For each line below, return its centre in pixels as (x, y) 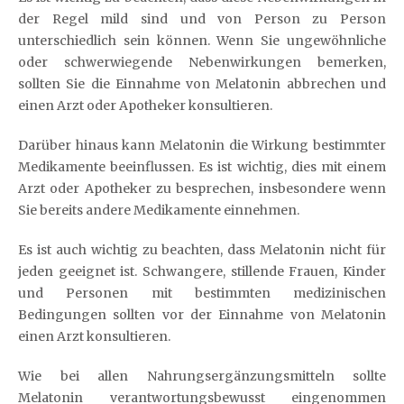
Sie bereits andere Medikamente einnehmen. (159, 210)
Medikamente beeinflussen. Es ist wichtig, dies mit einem (202, 167)
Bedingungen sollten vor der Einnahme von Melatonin (202, 315)
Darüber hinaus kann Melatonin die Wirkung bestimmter (202, 145)
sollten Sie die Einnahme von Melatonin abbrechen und (202, 84)
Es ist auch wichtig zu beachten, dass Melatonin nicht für (202, 250)
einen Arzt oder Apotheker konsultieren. (145, 106)
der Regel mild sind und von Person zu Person (202, 19)
